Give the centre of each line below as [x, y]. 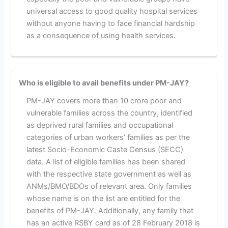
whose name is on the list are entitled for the [103, 199]
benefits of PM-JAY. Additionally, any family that [110, 211]
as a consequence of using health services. [101, 35]
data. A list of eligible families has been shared [106, 162]
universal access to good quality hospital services [112, 11]
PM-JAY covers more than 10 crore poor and [104, 101]
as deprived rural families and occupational [99, 125]
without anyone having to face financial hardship [110, 23]
